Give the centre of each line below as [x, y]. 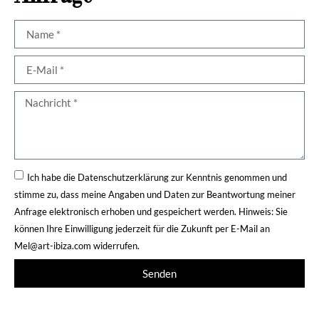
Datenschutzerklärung [123, 177]
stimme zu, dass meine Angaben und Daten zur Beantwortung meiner [155, 194]
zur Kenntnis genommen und [228, 177]
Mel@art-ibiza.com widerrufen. [77, 245]
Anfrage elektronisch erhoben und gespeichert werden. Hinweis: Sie [151, 211]
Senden [159, 273]
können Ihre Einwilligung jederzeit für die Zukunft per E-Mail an [142, 228]
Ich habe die [52, 177]
